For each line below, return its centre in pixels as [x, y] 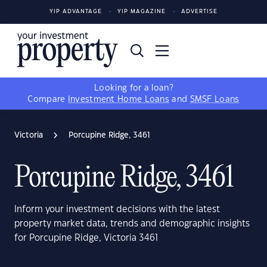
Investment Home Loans [119, 100]
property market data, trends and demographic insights [132, 224]
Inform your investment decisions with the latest [117, 209]
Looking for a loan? [133, 88]
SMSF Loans [215, 100]
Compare [48, 100]
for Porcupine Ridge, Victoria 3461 [86, 238]
